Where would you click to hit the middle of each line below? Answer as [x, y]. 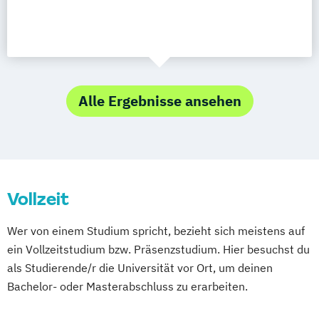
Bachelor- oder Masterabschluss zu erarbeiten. [127, 286]
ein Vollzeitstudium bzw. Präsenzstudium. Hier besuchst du [158, 249]
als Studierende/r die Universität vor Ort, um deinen [140, 268]
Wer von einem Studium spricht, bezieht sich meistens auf [156, 231]
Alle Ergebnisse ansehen [159, 101]
